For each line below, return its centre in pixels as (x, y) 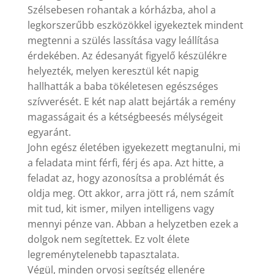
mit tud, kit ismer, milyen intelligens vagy (120, 209)
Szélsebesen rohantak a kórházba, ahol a (121, 10)
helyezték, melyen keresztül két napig (113, 71)
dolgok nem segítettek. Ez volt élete (108, 239)
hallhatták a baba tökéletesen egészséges (123, 87)
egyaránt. (49, 132)
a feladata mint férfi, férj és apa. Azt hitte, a (125, 163)
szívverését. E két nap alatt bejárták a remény (131, 102)
